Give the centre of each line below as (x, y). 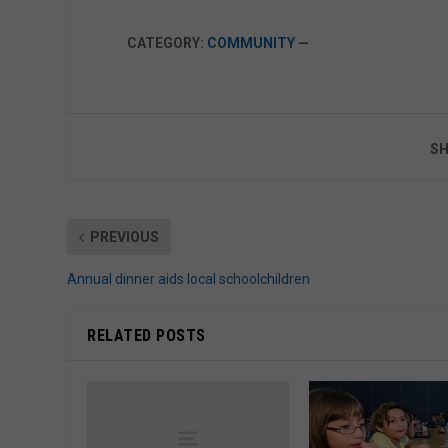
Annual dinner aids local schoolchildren (189, 279)
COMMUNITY (251, 43)
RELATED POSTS (146, 336)
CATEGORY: (167, 43)
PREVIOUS (125, 237)
